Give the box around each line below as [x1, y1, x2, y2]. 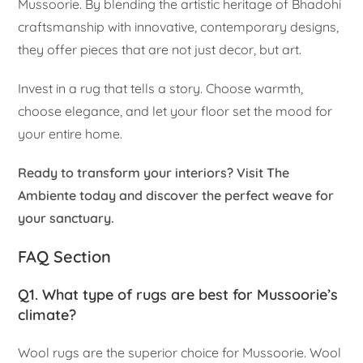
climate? [18, 305, 77, 325]
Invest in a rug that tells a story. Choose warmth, [18, 80, 304, 97]
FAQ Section [18, 246, 112, 267]
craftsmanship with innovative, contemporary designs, [18, 19, 340, 36]
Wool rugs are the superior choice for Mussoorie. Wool [18, 344, 342, 361]
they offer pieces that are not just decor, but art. [18, 41, 302, 58]
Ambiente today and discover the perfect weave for [18, 187, 335, 204]
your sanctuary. [18, 210, 115, 227]
